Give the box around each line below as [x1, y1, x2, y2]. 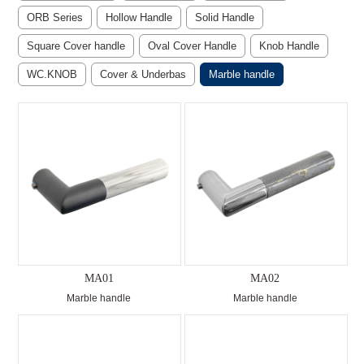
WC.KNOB [27, 68, 78, 80]
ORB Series [27, 11, 84, 24]
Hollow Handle [106, 11, 173, 24]
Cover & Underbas [100, 68, 187, 80]
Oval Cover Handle [148, 40, 237, 52]
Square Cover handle [27, 40, 126, 52]
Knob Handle [259, 40, 320, 52]
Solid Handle [195, 11, 255, 24]
